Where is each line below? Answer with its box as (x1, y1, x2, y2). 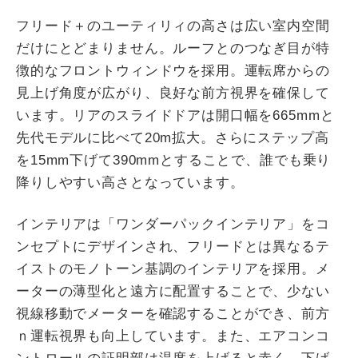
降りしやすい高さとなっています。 (16, 175, 245, 190)
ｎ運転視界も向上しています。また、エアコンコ (16, 328, 330, 344)
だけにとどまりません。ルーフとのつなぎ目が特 (16, 41, 330, 56)
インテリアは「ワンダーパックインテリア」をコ (16, 217, 330, 232)
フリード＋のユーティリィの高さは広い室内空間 (16, 18, 330, 34)
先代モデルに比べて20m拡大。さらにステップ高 (16, 130, 329, 145)
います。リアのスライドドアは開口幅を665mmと (16, 108, 335, 123)
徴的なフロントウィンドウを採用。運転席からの (16, 63, 330, 78)
